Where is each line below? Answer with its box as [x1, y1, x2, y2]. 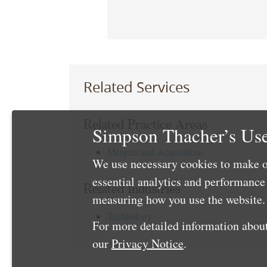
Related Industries [83, 182, 181, 197]
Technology [107, 210, 152, 223]
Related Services [83, 77, 190, 97]
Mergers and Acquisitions [107, 145, 204, 159]
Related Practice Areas [83, 117, 207, 132]
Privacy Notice [111, 235, 184, 252]
